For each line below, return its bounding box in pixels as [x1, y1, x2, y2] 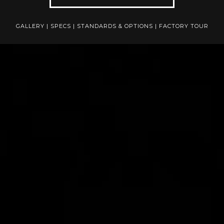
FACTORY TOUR [158, 22, 208, 29]
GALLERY [15, 22, 44, 29]
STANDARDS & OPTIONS [76, 22, 153, 29]
